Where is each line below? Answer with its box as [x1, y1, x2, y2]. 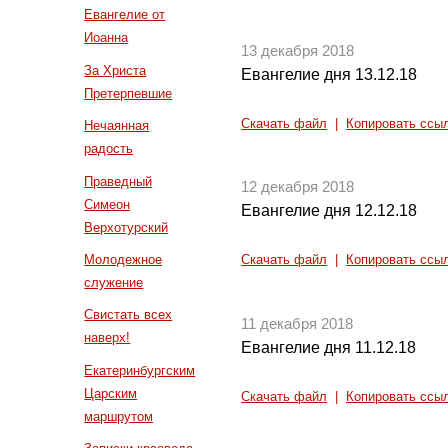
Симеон [84, 196, 131, 212]
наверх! [84, 330, 131, 346]
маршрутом [84, 408, 154, 424]
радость [84, 141, 134, 157]
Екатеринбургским [84, 362, 196, 378]
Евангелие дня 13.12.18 [241, 65, 418, 83]
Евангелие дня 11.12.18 [241, 338, 417, 356]
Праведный [84, 173, 153, 189]
